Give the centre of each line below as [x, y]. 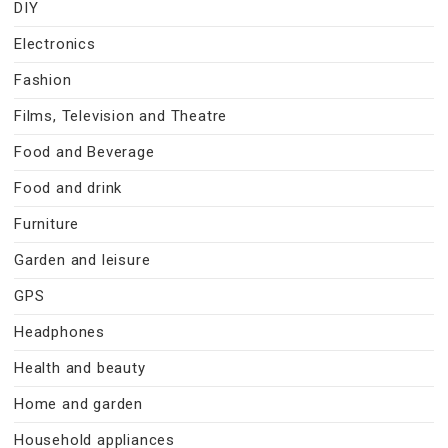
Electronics [55, 44]
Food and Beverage [84, 152]
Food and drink [68, 188]
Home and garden [78, 404]
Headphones [59, 332]
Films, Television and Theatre [121, 116]
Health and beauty [80, 368]
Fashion [43, 80]
